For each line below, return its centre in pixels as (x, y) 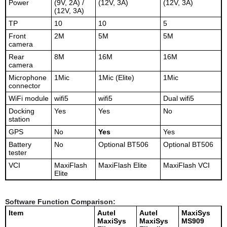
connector (24, 86)
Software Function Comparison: (60, 202)
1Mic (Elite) (116, 78)
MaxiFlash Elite (122, 165)
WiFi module (28, 99)
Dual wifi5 (178, 99)
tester (17, 153)
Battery (20, 145)
